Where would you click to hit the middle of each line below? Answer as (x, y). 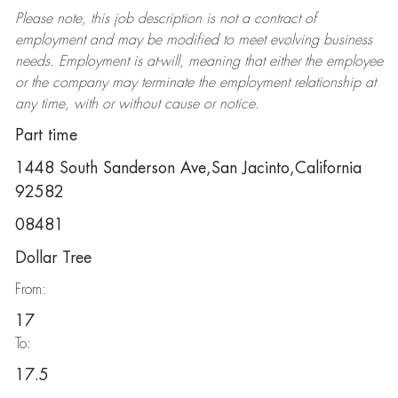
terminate (167, 83)
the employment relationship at (284, 83)
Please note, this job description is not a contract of (165, 19)
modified (192, 40)
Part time (46, 135)
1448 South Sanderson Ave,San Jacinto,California (188, 168)
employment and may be (90, 40)
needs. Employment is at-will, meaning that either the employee (199, 61)
